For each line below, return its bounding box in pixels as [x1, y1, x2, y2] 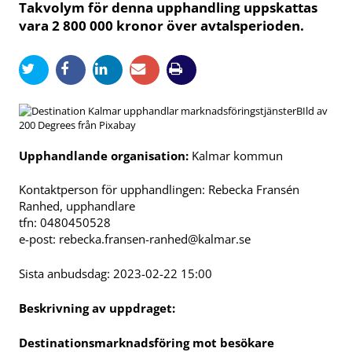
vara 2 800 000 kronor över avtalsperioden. [19, 16, 304, 35]
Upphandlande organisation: [19, 147, 192, 163]
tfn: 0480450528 [19, 214, 111, 231]
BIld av [296, 103, 328, 118]
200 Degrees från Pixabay [19, 117, 136, 132]
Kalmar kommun [192, 147, 283, 163]
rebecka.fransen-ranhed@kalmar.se [59, 231, 251, 247]
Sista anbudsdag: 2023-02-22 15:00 [19, 266, 212, 282]
